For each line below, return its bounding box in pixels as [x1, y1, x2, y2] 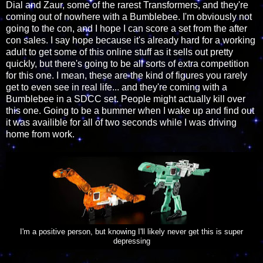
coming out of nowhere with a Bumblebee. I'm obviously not [6, 12, 252, 22]
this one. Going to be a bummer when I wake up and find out [6, 106, 254, 116]
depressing [113, 237, 150, 246]
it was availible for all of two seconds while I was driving [6, 117, 237, 128]
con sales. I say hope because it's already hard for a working [6, 35, 255, 46]
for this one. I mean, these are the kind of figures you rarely [6, 70, 247, 81]
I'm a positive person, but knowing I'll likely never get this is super [20, 228, 243, 237]
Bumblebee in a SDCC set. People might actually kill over [6, 94, 245, 104]
